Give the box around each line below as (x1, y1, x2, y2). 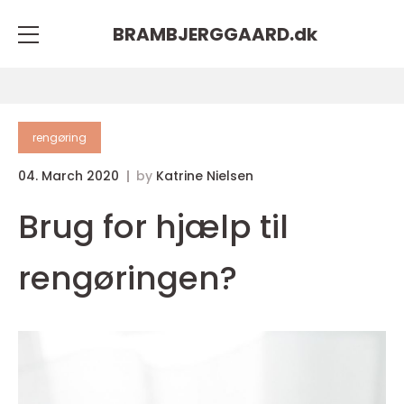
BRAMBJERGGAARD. (112, 21, 294, 47)
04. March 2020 (18, 167, 123, 185)
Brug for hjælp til (18, 204, 289, 250)
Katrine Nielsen (156, 167, 253, 185)
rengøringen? (18, 255, 237, 301)
